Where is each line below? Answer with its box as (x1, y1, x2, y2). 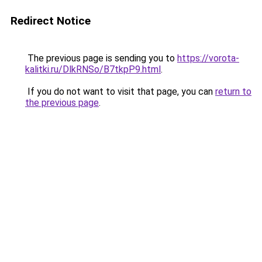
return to (215, 86, 251, 97)
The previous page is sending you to (25, 53, 177, 64)
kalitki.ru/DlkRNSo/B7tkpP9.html (25, 64, 161, 75)
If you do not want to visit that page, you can (25, 86, 215, 97)
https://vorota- (177, 53, 239, 64)
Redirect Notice (11, 14, 91, 27)
